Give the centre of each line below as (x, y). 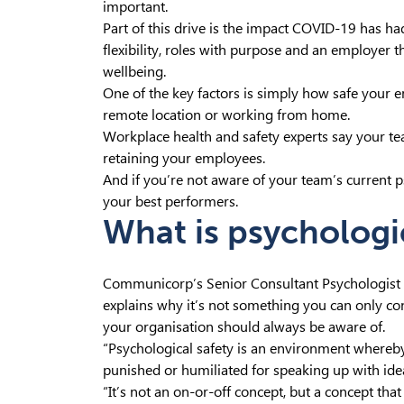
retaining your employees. (184, 158)
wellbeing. (134, 72)
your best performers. (170, 202)
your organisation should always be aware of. (244, 327)
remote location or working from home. (226, 115)
